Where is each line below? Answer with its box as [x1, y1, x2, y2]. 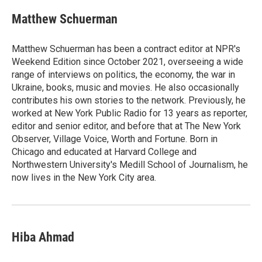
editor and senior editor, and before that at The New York [12, 120, 241, 132]
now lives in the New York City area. [12, 172, 156, 183]
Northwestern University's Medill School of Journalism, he [12, 159, 248, 170]
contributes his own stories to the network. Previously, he [12, 95, 246, 106]
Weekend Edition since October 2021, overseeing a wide [12, 56, 243, 67]
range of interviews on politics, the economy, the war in [12, 69, 235, 80]
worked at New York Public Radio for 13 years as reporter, [12, 108, 247, 119]
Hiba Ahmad [12, 230, 74, 244]
